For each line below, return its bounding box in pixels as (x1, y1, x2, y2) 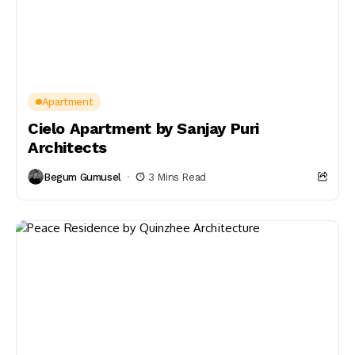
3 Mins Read (148, 170, 206, 183)
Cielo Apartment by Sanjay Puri (28, 119, 260, 138)
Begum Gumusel (44, 170, 121, 183)
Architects (28, 138, 107, 157)
